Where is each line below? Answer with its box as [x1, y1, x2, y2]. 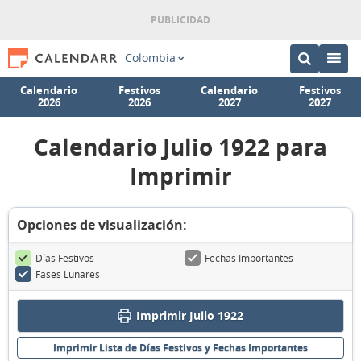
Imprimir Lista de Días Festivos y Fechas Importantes [53, 341, 308, 355]
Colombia [124, 51, 176, 65]
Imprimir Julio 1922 [136, 308, 243, 323]
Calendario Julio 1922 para [34, 131, 327, 163]
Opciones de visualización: [17, 216, 187, 234]
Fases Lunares [35, 268, 100, 280]
